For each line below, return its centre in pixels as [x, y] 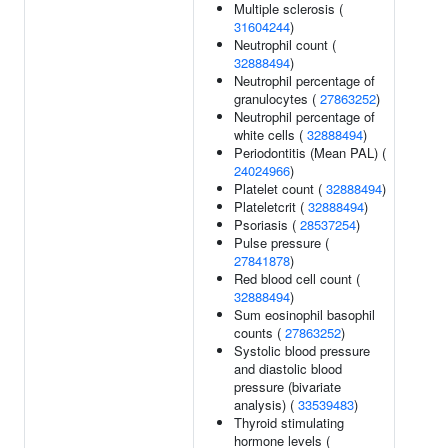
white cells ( [270, 134]
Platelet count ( [280, 188]
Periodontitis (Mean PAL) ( [310, 152]
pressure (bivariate [287, 386]
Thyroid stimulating [289, 422]
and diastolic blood [288, 368]
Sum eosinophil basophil [304, 314]
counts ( [259, 332]
